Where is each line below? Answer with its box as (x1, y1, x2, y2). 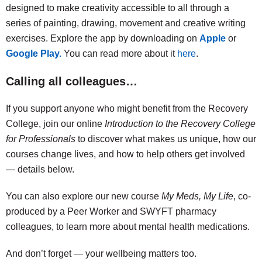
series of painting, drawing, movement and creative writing (6, 18, 246, 28)
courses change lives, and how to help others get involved (6, 149, 245, 159)
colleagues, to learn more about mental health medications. (6, 222, 250, 232)
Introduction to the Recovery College (105, 119, 256, 129)
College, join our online (6, 119, 105, 129)
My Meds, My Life (161, 191, 233, 201)
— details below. (6, 164, 74, 174)
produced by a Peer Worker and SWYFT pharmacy (6, 206, 216, 216)
